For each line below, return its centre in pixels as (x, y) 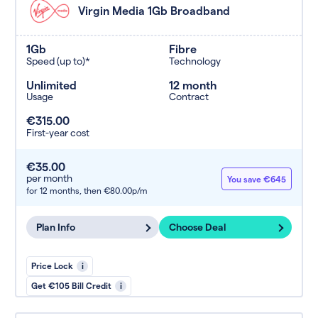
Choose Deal (197, 227)
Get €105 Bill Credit (71, 286)
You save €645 (257, 179)
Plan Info (56, 227)
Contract (189, 97)
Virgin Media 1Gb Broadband (154, 11)
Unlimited (51, 84)
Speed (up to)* (58, 60)
